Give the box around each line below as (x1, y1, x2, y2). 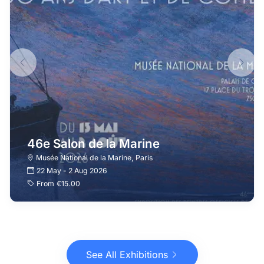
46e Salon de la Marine (27, 136, 160, 151)
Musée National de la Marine (35, 153, 131, 162)
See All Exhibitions (85, 248, 168, 260)
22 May (37, 166, 62, 175)
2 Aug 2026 (68, 166, 108, 175)
